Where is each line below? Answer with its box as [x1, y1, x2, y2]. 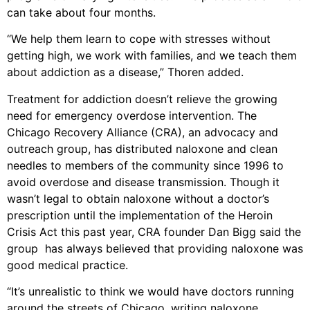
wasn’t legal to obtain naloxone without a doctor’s [7, 191, 269, 206]
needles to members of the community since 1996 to [7, 158, 284, 172]
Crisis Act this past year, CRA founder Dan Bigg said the [7, 224, 301, 239]
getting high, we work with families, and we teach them [7, 48, 297, 63]
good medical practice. [7, 257, 128, 272]
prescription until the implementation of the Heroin [7, 208, 273, 222]
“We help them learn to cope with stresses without [7, 32, 271, 46]
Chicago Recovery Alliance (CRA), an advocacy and [7, 125, 278, 139]
